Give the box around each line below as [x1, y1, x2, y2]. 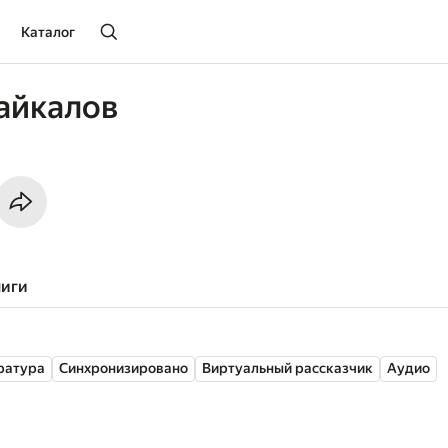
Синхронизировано [59, 360, 188, 376]
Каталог [21, 24, 75, 40]
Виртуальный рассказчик [202, 360, 373, 376]
